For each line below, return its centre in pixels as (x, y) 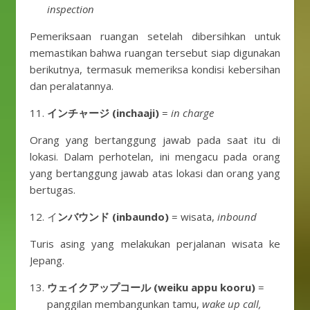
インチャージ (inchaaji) (103, 113)
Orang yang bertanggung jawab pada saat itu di (155, 140)
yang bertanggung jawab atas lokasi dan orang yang (155, 173)
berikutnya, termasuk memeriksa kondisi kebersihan (155, 69)
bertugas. (53, 190)
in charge (192, 113)
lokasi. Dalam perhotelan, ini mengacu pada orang (155, 156)
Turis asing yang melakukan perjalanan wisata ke (155, 244)
